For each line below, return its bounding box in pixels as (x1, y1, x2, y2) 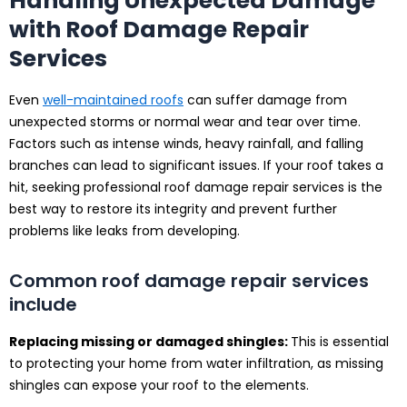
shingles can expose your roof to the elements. (9, 376, 309, 395)
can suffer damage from (184, 91, 347, 110)
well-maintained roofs (43, 91, 184, 110)
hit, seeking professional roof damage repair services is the (9, 178, 382, 197)
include (9, 292, 77, 318)
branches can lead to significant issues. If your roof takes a (9, 156, 383, 175)
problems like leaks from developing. (9, 222, 240, 241)
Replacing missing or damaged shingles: (9, 333, 291, 352)
